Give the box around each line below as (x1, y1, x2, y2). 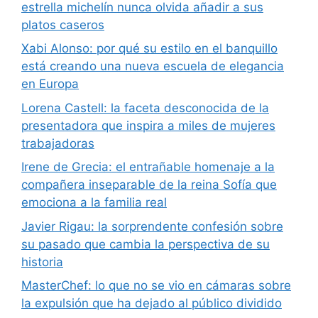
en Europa (21, 77, 79, 92)
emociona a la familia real (21, 195, 167, 210)
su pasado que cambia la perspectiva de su (21, 236, 270, 251)
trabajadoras (21, 136, 94, 150)
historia (21, 254, 63, 269)
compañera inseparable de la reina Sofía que (21, 177, 277, 192)
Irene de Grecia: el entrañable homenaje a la (21, 160, 275, 175)
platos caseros (21, 17, 104, 32)
